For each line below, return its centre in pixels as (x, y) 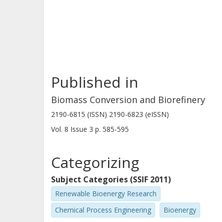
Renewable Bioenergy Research (106, 194)
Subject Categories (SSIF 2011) (111, 179)
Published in (95, 82)
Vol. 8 (61, 129)
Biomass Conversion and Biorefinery (128, 100)
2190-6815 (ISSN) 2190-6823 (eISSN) (110, 114)
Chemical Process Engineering (103, 210)
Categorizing (95, 162)
